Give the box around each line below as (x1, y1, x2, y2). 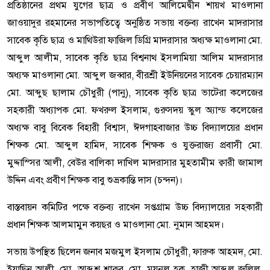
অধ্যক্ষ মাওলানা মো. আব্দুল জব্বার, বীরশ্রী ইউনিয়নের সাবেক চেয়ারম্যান (7, 69, 263, 81)
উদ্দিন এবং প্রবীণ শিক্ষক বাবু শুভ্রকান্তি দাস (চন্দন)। (7, 174, 183, 186)
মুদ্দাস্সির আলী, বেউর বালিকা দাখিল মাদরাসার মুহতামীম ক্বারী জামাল (7, 157, 263, 169)
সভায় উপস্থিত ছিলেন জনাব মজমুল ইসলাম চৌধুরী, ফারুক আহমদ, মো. (7, 246, 263, 258)
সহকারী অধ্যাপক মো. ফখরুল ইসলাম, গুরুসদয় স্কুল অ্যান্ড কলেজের (7, 104, 263, 116)
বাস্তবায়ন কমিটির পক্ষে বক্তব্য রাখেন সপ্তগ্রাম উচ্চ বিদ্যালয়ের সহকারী (7, 201, 263, 213)
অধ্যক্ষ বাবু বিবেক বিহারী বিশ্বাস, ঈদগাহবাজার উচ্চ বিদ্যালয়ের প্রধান (7, 122, 263, 134)
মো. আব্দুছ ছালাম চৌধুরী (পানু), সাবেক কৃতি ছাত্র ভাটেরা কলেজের (7, 87, 263, 99)
